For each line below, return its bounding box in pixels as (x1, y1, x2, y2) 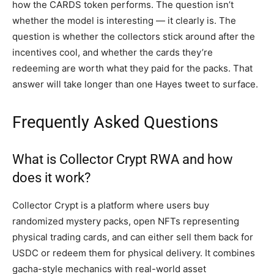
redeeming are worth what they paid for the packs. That (12, 62, 253, 75)
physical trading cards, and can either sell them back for (12, 231, 253, 243)
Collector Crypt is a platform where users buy (12, 199, 209, 212)
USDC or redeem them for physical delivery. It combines (12, 247, 255, 259)
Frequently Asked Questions (12, 113, 218, 133)
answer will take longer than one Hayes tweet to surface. (12, 78, 258, 91)
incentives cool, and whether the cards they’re (12, 46, 213, 59)
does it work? (12, 170, 91, 186)
